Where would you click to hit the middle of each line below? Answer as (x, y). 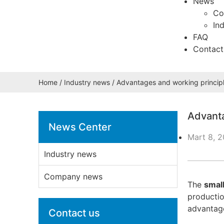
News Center (80, 127)
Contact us (74, 213)
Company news (73, 176)
